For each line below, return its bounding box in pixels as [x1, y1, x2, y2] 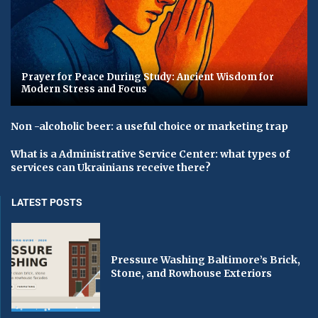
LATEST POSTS [11, 196, 82, 208]
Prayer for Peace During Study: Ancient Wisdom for [21, 70, 274, 83]
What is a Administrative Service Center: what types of [11, 147, 290, 160]
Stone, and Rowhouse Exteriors [111, 267, 273, 280]
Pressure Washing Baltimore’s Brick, [111, 253, 301, 267]
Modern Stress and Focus [21, 82, 147, 95]
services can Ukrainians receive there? [11, 160, 211, 174]
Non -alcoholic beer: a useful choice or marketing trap [11, 119, 288, 133]
